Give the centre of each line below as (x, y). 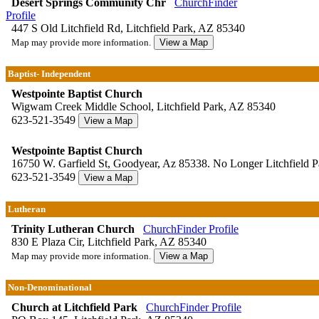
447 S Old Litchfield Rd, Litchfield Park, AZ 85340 (125, 28)
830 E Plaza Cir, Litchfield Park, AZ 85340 (106, 242)
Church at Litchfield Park (74, 308)
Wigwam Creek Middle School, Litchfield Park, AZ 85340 (141, 107)
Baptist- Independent (49, 74)
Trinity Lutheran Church (73, 229)
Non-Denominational (50, 288)
